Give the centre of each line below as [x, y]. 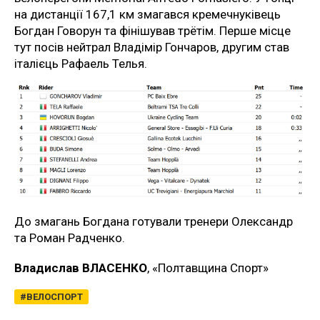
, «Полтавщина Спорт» [208, 267]
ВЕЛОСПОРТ [55, 296]
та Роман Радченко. [70, 237]
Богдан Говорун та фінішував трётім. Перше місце [152, 31]
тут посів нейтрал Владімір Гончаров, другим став [152, 47]
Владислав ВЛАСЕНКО [81, 267]
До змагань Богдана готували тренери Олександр [154, 221]
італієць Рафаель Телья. [81, 64]
